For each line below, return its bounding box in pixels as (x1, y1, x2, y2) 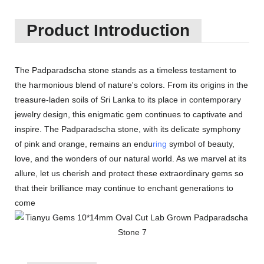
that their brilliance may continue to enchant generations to (15, 183, 233, 193)
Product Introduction (27, 21, 190, 39)
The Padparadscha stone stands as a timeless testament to (15, 65, 236, 75)
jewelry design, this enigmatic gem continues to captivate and (15, 110, 243, 119)
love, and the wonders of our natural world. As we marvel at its (15, 154, 246, 163)
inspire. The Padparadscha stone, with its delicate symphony (15, 124, 240, 134)
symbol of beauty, (167, 139, 235, 148)
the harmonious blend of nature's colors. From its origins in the (15, 80, 248, 90)
